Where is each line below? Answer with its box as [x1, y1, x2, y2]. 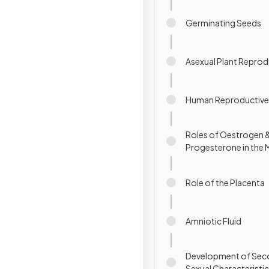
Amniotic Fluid [186, 215, 241, 226]
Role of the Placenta [186, 177, 265, 188]
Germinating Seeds [186, 17, 261, 28]
